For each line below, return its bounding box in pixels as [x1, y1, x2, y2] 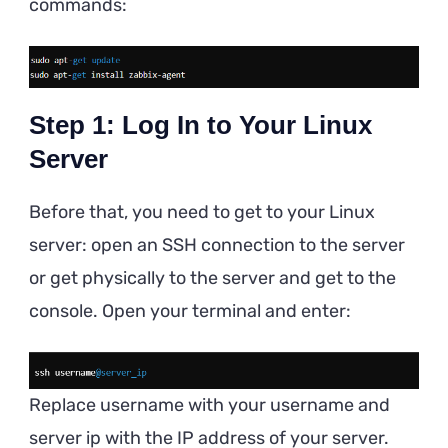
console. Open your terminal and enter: [29, 299, 351, 322]
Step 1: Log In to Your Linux [29, 109, 372, 140]
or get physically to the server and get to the [29, 266, 396, 289]
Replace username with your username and [29, 393, 390, 416]
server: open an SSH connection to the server [29, 233, 405, 256]
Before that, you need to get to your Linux [29, 200, 375, 223]
